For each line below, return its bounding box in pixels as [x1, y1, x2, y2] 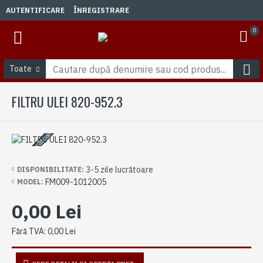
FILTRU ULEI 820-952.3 [12, 92, 123, 111]
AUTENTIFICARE [6, 5, 65, 15]
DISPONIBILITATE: [17, 165, 84, 174]
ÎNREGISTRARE [73, 5, 129, 15]
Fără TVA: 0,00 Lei [12, 225, 76, 237]
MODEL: [17, 177, 43, 187]
